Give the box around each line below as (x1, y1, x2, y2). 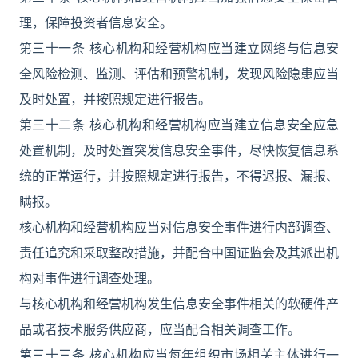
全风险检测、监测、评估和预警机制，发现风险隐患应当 (19, 66, 339, 82)
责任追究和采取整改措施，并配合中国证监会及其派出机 (19, 245, 339, 261)
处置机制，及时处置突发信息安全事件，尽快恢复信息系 (19, 142, 339, 158)
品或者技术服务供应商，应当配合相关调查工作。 (19, 321, 300, 337)
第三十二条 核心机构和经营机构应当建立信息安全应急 (19, 117, 339, 133)
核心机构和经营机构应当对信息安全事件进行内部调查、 (19, 219, 339, 235)
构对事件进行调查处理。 (19, 270, 160, 286)
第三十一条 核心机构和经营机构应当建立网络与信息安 (19, 40, 339, 56)
